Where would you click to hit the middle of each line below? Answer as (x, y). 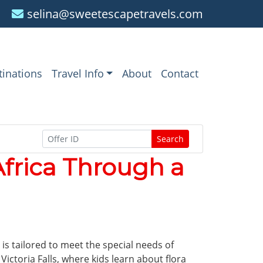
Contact (180, 73)
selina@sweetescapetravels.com (115, 14)
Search (170, 139)
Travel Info (77, 73)
